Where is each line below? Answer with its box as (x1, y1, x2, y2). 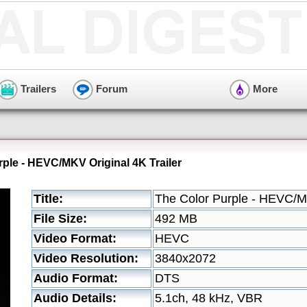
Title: (34, 192, 63, 206)
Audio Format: (34, 271, 118, 285)
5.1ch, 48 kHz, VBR (155, 291, 262, 305)
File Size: (34, 212, 87, 225)
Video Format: (34, 232, 116, 245)
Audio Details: (34, 291, 116, 305)
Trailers (18, 82, 56, 95)
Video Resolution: (34, 251, 138, 265)
